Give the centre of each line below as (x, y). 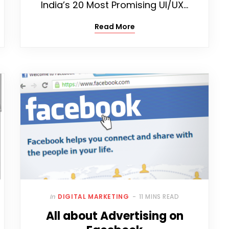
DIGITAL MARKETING (94, 197)
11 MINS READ (159, 197)
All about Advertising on (114, 216)
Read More (114, 27)
